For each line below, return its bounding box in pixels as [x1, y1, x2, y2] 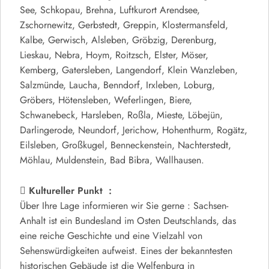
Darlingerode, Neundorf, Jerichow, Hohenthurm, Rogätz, [20, 124, 247, 138]
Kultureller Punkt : [29, 184, 112, 198]
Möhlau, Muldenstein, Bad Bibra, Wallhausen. [20, 154, 204, 168]
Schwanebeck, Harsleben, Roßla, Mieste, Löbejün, [20, 109, 223, 122]
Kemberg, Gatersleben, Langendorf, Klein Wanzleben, [20, 64, 238, 77]
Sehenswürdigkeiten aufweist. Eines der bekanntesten [20, 244, 232, 258]
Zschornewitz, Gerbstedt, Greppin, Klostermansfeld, [20, 19, 228, 32]
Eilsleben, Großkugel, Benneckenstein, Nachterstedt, [20, 139, 231, 153]
